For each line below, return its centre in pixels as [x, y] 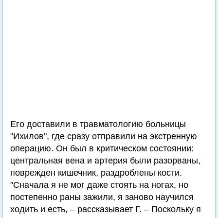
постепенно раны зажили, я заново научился [102, 197]
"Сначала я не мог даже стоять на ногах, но [99, 185]
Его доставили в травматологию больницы [98, 124]
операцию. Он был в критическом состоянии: [102, 148]
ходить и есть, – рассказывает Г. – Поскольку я [106, 209]
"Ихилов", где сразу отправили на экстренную [104, 136]
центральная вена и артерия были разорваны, [105, 161]
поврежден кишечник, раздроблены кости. [96, 173]
